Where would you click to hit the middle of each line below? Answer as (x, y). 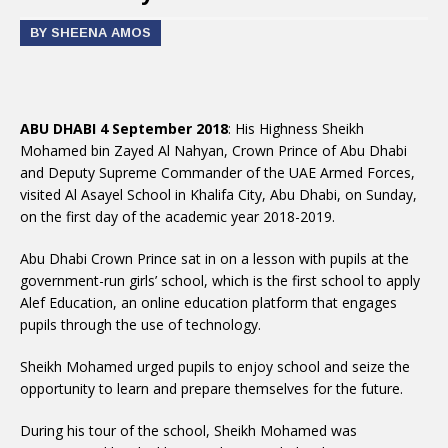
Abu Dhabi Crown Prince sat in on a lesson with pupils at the (214, 258)
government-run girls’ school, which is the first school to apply (220, 280)
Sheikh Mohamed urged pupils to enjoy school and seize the (215, 366)
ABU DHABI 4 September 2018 (124, 128)
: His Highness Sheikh (296, 128)
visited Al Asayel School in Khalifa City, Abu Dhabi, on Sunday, (218, 194)
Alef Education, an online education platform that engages (208, 302)
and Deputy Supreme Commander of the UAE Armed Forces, (217, 172)
